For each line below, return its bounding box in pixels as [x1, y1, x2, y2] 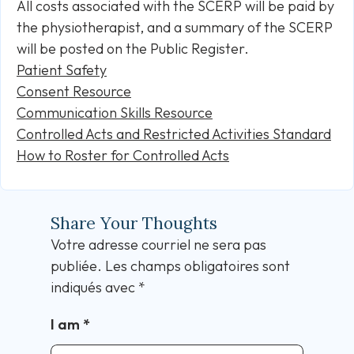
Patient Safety [17, 61, 107, 79]
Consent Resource [17, 82, 131, 100]
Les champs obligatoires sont [105, 257, 290, 275]
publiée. [51, 257, 102, 275]
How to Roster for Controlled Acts [17, 146, 229, 164]
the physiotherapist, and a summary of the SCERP [17, 18, 333, 36]
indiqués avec [51, 278, 138, 296]
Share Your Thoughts [51, 213, 217, 234]
